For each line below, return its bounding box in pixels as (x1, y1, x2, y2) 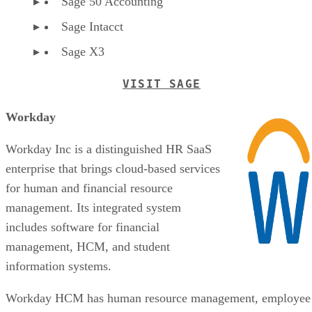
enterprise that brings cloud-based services (6, 161, 220, 175)
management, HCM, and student (6, 239, 170, 253)
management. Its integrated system (6, 200, 181, 214)
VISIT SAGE (123, 77, 201, 91)
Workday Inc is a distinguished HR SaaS (6, 141, 212, 156)
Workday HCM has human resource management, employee (6, 290, 311, 305)
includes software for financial (6, 219, 159, 234)
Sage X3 (61, 44, 104, 58)
